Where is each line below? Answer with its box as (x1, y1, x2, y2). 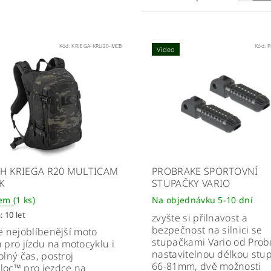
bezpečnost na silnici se (151, 223, 263, 237)
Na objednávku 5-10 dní (151, 194, 253, 206)
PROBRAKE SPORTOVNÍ (151, 165, 258, 178)
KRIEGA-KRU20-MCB (71, 42, 122, 49)
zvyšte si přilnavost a (151, 211, 248, 225)
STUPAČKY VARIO (151, 177, 230, 191)
